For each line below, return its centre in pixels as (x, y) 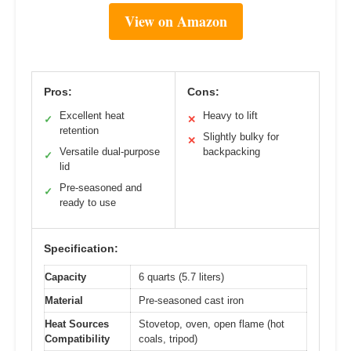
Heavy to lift (230, 116)
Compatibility (77, 339)
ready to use (88, 203)
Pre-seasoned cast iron (191, 301)
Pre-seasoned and (101, 188)
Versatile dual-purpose (110, 152)
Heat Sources (77, 324)
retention (79, 131)
